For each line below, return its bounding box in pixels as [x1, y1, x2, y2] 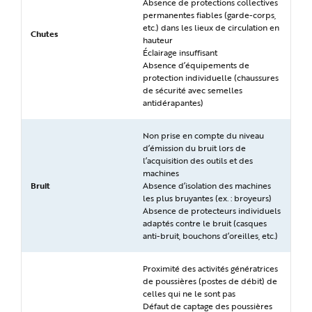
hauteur [143, 33, 173, 46]
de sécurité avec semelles [143, 84, 242, 96]
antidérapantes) [143, 96, 203, 109]
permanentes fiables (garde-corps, [143, 8, 276, 21]
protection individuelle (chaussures [143, 71, 279, 84]
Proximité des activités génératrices [143, 262, 278, 274]
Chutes [31, 27, 58, 40]
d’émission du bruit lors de [143, 141, 246, 154]
